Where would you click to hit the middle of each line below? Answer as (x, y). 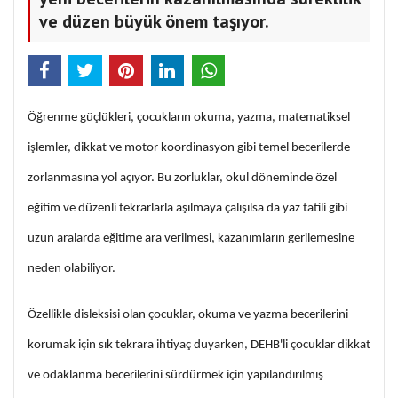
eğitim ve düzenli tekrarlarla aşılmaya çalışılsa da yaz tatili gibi (187, 209)
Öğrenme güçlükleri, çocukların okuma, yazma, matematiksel (189, 118)
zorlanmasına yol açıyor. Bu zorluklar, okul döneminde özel (182, 179)
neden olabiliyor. (72, 269)
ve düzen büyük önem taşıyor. (154, 22)
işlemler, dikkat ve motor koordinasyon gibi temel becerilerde (189, 148)
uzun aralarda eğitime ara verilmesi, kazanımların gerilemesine (191, 239)
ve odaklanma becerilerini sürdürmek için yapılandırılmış (175, 376)
